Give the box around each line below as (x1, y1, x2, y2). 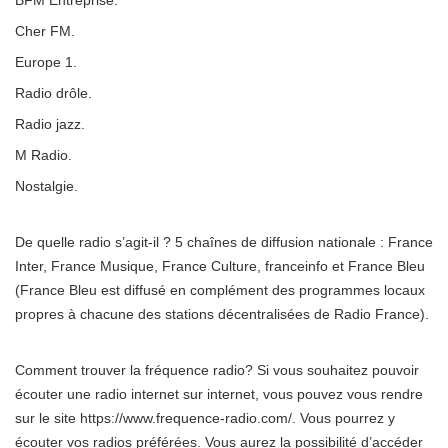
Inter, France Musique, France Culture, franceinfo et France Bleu (15, 258, 425, 275)
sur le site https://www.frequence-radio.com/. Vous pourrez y (15, 410, 395, 427)
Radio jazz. (15, 116, 85, 133)
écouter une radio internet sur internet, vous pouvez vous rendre (15, 386, 423, 403)
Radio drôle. (15, 85, 92, 102)
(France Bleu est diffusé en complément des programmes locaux (15, 282, 425, 299)
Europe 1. (15, 54, 77, 71)
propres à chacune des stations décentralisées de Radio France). (15, 306, 429, 323)
